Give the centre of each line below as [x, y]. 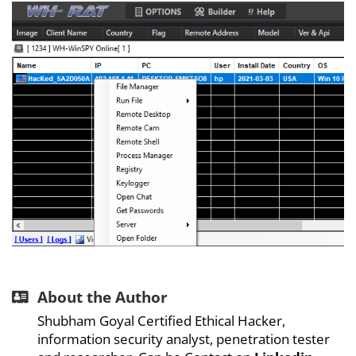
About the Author [103, 296]
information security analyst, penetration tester [184, 339]
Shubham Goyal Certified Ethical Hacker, [161, 320]
